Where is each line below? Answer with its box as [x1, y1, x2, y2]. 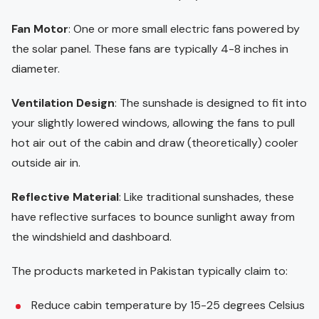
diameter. [11, 61, 60, 76]
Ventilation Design [11, 95, 115, 110]
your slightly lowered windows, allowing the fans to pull [11, 115, 295, 130]
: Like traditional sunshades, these [119, 189, 294, 204]
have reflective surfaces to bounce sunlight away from [11, 209, 295, 224]
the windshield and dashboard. [11, 229, 172, 244]
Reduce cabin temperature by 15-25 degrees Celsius [31, 297, 305, 313]
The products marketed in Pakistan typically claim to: [11, 263, 288, 278]
